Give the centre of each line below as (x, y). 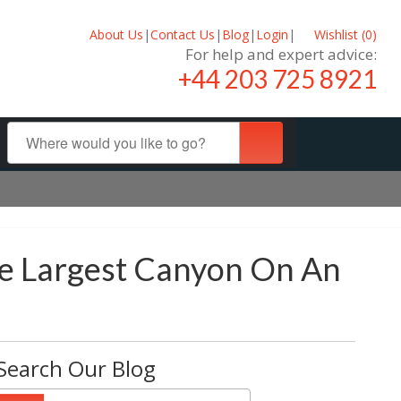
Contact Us (182, 34)
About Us (116, 34)
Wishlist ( (338, 34)
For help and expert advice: (281, 54)
